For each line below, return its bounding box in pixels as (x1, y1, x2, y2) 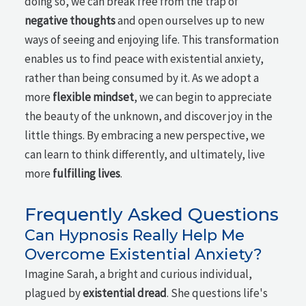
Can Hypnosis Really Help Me (25, 225, 245, 245)
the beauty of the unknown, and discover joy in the (25, 108, 273, 124)
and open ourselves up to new (115, 12, 265, 28)
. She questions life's (167, 285, 268, 301)
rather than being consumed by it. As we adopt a (25, 70, 260, 85)
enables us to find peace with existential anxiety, (25, 51, 264, 66)
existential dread (83, 285, 167, 301)
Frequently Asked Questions (25, 203, 279, 225)
